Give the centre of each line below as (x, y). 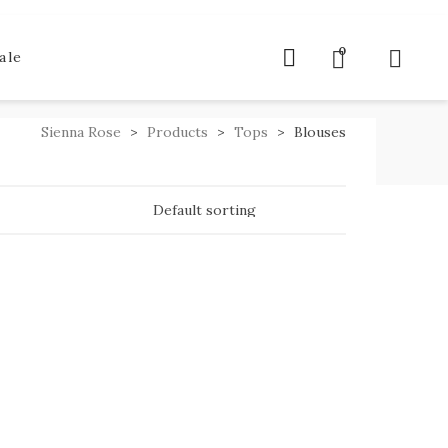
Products (177, 131)
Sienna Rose (81, 131)
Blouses (320, 131)
